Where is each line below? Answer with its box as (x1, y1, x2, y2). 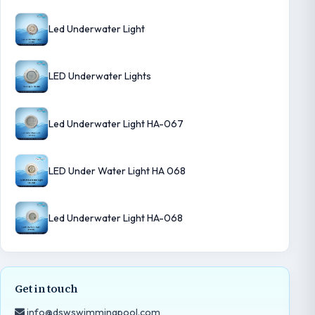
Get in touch (15, 281, 77, 296)
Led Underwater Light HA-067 (49, 117, 184, 130)
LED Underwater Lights (49, 70, 151, 83)
